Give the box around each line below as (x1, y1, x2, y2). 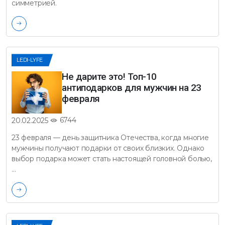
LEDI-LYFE (17, 56, 43, 64)
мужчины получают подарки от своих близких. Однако (12, 143, 205, 153)
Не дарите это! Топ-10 (62, 71, 157, 83)
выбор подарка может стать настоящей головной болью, (12, 154, 212, 163)
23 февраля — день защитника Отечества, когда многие (12, 133, 209, 142)
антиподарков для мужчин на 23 (62, 82, 201, 94)
